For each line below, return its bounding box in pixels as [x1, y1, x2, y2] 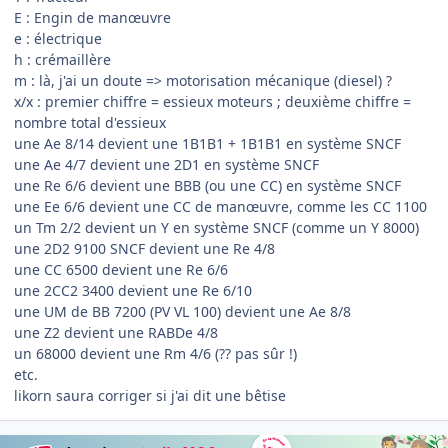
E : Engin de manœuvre [14, 7, 171, 27]
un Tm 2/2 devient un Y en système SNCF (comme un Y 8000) [14, 217, 419, 237]
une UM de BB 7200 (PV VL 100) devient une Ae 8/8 [14, 301, 351, 321]
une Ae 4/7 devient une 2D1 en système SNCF [14, 154, 319, 174]
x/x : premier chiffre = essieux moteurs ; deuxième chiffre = [14, 91, 411, 111]
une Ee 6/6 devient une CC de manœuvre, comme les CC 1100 [14, 196, 427, 216]
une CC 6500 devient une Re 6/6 [14, 259, 228, 279]
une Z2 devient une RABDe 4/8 [14, 322, 218, 342]
